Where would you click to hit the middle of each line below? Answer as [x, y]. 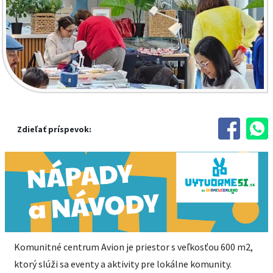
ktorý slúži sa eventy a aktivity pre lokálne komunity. [123, 264]
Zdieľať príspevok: [54, 129]
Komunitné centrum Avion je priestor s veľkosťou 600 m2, [133, 247]
